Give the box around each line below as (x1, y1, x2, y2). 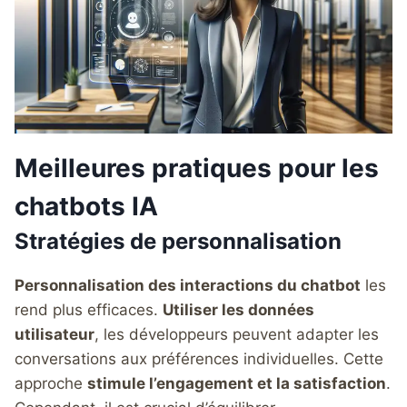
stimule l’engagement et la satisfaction (87, 373, 386, 392)
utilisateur (15, 324, 94, 343)
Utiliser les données (163, 300, 314, 319)
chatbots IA (15, 190, 158, 222)
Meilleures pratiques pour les (15, 152, 379, 184)
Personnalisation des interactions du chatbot (15, 275, 361, 294)
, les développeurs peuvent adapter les (94, 324, 379, 343)
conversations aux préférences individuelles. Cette (15, 349, 383, 368)
